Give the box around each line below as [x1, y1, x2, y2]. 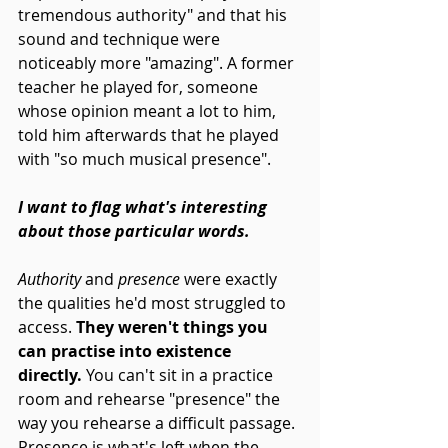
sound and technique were [18, 27, 224, 50]
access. [18, 315, 76, 338]
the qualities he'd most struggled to [18, 291, 290, 314]
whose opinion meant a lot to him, [18, 99, 280, 122]
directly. [18, 363, 82, 386]
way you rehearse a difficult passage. [18, 411, 299, 434]
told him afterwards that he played [18, 123, 283, 146]
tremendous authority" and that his [18, 3, 291, 26]
